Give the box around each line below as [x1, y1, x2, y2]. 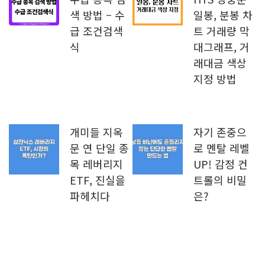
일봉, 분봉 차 [193, 7, 253, 23]
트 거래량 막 [193, 23, 250, 39]
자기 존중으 [193, 124, 247, 140]
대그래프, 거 [193, 39, 250, 55]
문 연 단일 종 [70, 140, 129, 156]
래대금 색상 [193, 55, 247, 71]
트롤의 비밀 [193, 172, 247, 188]
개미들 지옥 [70, 124, 123, 140]
